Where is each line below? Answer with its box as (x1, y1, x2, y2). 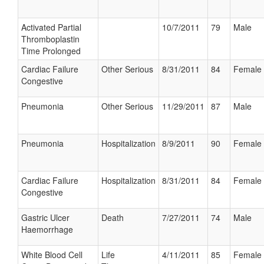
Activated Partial (21, 21, 81, 33)
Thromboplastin (21, 33, 80, 45)
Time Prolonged (21, 45, 81, 57)
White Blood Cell (21, 249, 82, 260)
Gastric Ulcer (21, 212, 70, 223)
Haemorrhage (21, 223, 73, 235)
